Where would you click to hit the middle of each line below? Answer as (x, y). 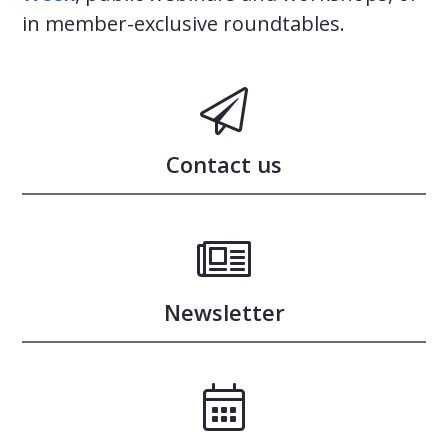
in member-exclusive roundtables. (183, 23)
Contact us (224, 163)
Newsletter (224, 311)
